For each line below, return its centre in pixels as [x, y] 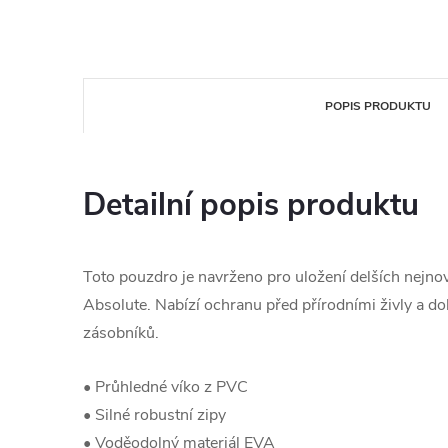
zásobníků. [121, 333]
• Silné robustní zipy [154, 415]
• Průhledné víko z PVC [165, 387]
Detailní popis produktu [251, 205]
